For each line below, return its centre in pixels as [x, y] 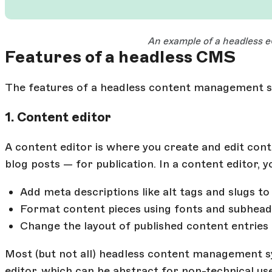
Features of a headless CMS [120, 56]
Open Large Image [54, 28]
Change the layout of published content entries [144, 226]
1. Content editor [58, 117]
